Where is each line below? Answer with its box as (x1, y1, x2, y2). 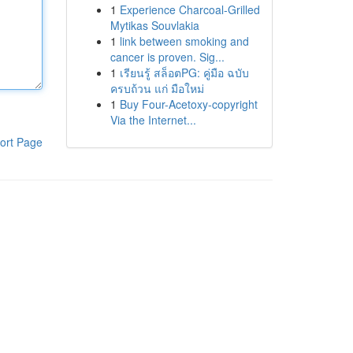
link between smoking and (119, 33, 249, 49)
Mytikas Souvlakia (110, 17, 199, 33)
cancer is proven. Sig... (110, 49, 225, 65)
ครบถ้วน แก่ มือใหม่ (110, 80, 204, 96)
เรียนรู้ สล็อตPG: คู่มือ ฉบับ (119, 65, 249, 80)
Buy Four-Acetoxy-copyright (119, 96, 258, 112)
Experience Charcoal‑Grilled (119, 2, 260, 17)
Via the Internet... (110, 112, 196, 128)
